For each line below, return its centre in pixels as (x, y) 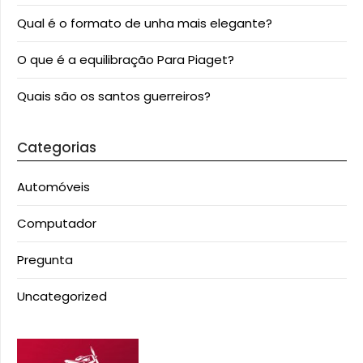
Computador (57, 223)
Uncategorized (62, 296)
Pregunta (45, 260)
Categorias (57, 147)
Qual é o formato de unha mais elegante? (145, 23)
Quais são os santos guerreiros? (114, 96)
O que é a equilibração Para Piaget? (126, 60)
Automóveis (53, 187)
